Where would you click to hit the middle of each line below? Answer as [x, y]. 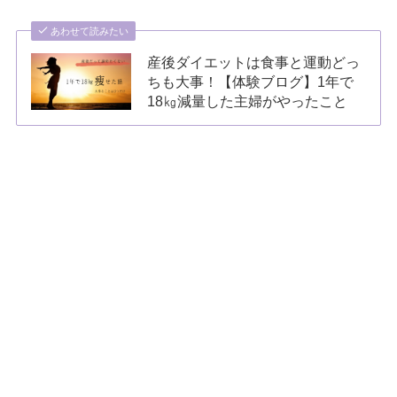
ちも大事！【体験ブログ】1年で [251, 82]
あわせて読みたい [90, 31]
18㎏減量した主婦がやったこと [248, 101]
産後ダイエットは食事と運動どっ [254, 62]
